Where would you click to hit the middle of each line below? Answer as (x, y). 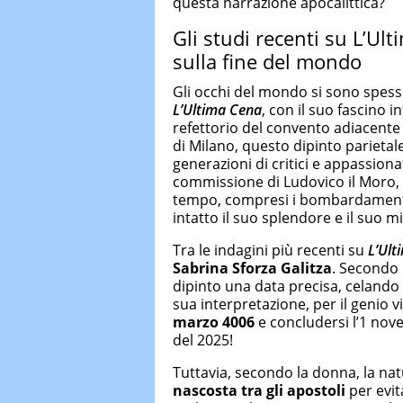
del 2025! (203, 340)
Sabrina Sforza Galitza (252, 268)
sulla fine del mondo (267, 62)
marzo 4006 (214, 322)
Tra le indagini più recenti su (270, 250)
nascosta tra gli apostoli (259, 390)
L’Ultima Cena (217, 109)
